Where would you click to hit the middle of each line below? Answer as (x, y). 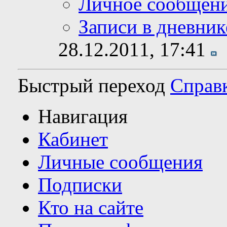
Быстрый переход (91, 86)
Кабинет (73, 139)
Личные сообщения (120, 162)
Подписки (80, 185)
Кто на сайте (91, 208)
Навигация (83, 117)
